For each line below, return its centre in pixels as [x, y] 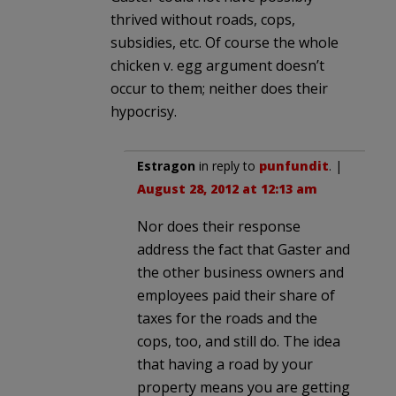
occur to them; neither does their [219, 88]
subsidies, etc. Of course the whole [225, 42]
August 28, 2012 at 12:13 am [227, 188]
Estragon [166, 165]
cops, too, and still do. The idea [239, 341]
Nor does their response [219, 226]
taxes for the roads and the [227, 318]
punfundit [294, 165]
